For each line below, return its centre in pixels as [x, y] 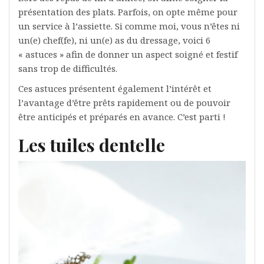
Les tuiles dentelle [92, 145]
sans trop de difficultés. [68, 68]
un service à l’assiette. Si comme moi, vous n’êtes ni [129, 26]
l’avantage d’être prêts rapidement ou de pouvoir [124, 103]
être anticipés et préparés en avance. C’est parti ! [122, 117]
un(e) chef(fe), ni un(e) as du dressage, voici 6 [114, 40]
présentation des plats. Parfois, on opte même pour [128, 12]
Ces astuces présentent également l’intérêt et [115, 88]
